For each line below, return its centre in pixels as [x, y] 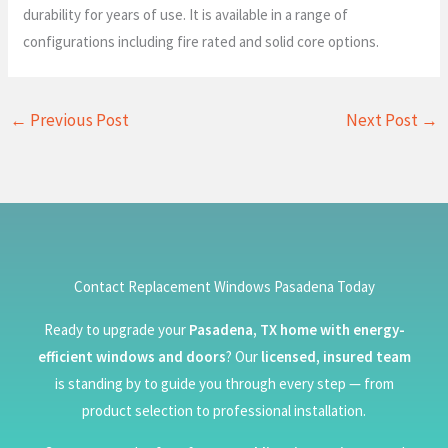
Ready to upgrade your [116, 330]
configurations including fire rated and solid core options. [201, 41]
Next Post [383, 119]
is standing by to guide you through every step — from [224, 384]
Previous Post [78, 119]
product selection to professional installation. [224, 411]
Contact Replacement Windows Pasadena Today [224, 287]
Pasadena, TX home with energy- [296, 330]
